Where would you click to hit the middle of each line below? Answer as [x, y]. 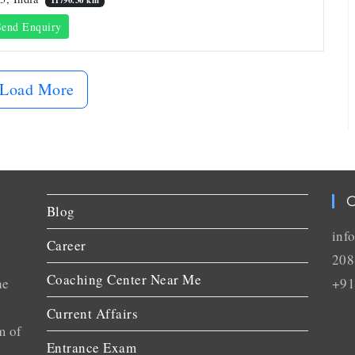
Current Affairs [92, 313]
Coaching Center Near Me [124, 279]
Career [66, 245]
